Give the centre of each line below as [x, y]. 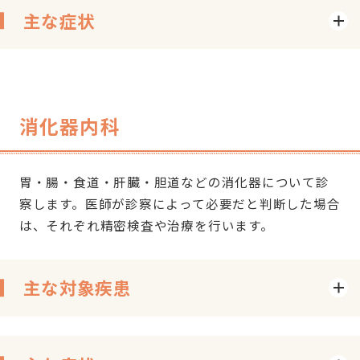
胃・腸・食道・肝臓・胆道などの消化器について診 [174, 182]
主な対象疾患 [77, 288]
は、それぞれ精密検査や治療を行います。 [146, 225]
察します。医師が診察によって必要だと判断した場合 [180, 204]
